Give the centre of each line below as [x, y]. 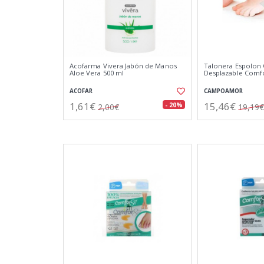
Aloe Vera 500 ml [97, 73]
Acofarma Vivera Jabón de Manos [123, 66]
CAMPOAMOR [223, 91]
